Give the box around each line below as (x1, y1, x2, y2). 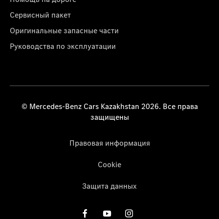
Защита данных (82, 180, 137, 191)
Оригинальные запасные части (10, 25, 119, 35)
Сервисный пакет (10, 9, 71, 20)
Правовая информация (69, 137, 150, 148)
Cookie (98, 159, 121, 169)
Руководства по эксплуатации (10, 41, 116, 51)
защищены (90, 111, 129, 122)
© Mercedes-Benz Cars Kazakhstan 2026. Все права (21, 101, 198, 111)
